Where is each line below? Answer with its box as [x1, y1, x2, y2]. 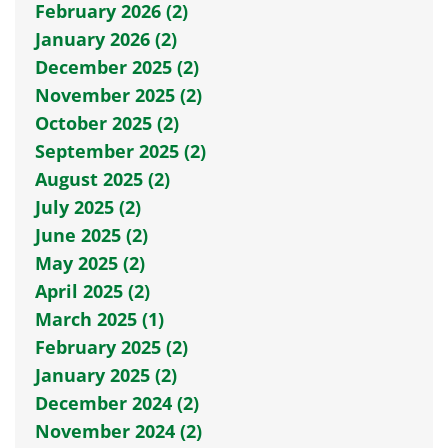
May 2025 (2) [35, 250, 145, 275]
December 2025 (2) [35, 54, 199, 79]
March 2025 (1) [35, 306, 164, 331]
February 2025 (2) [35, 334, 188, 359]
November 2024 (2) [35, 418, 202, 443]
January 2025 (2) [35, 362, 177, 387]
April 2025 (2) [35, 278, 150, 303]
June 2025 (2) [35, 222, 148, 247]
